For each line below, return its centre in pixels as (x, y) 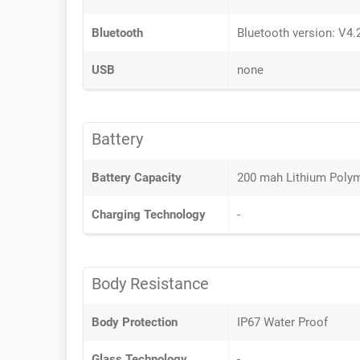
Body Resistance (150, 284)
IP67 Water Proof (282, 322)
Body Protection (135, 322)
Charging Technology (149, 215)
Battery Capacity (137, 178)
